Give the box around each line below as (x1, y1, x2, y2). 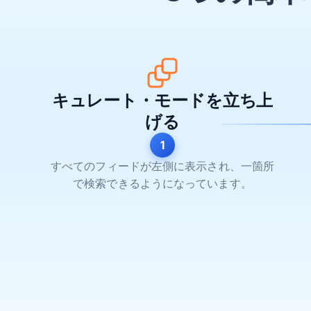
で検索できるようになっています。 (73, 176, 252, 191)
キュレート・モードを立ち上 (51, 90, 274, 111)
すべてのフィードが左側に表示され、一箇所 (51, 159, 274, 174)
